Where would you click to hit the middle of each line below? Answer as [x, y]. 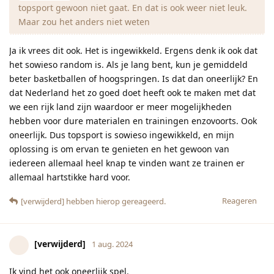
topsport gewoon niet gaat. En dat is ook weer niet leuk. [133, 7]
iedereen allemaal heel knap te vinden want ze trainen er [127, 163]
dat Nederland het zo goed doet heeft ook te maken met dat [132, 92]
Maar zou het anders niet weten [84, 21]
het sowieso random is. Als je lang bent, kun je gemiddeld [128, 64]
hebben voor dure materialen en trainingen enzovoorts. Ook [133, 120]
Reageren [239, 200]
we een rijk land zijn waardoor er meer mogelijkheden [120, 106]
